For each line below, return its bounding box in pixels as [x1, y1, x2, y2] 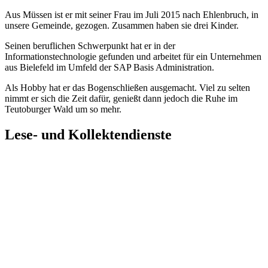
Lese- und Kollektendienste [5, 127, 172, 143]
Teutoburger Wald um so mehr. [5, 104, 121, 115]
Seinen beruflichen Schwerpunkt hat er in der [5, 41, 175, 51]
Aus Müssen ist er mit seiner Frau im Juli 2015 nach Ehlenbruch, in [5, 10, 258, 20]
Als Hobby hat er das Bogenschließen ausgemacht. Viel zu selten [5, 83, 250, 93]
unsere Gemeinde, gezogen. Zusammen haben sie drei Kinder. [5, 20, 239, 31]
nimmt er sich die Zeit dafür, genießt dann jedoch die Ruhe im [5, 93, 237, 104]
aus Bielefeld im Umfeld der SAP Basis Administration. [5, 62, 214, 73]
